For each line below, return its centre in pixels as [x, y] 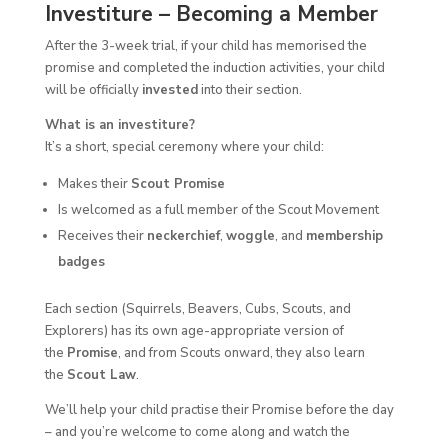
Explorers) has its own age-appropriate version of [194, 331]
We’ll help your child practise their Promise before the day [219, 410]
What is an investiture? [119, 125]
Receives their [102, 236]
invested [169, 90]
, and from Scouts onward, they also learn [241, 353]
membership [344, 236]
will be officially [93, 90]
